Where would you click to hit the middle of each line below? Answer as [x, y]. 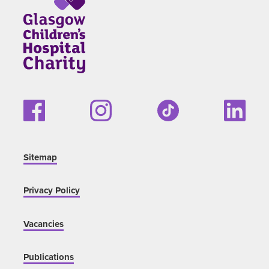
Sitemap [40, 157]
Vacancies [43, 224]
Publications [48, 257]
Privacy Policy [51, 191]
